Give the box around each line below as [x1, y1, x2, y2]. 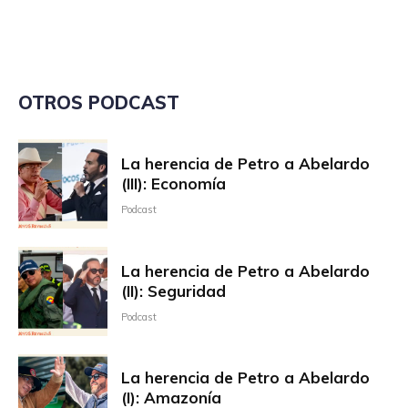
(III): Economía [120, 173, 226, 193]
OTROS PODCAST [18, 91, 179, 115]
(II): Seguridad [120, 280, 226, 301]
